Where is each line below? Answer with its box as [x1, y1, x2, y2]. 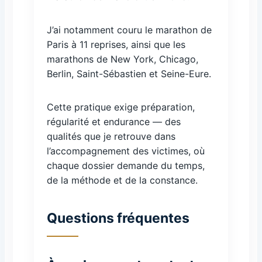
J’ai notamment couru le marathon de [47, 24, 212, 36]
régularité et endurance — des [47, 116, 181, 127]
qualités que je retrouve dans [47, 130, 175, 142]
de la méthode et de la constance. [47, 174, 198, 186]
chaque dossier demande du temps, [47, 160, 205, 171]
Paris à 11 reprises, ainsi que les [47, 39, 185, 50]
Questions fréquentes [47, 210, 189, 226]
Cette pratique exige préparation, [47, 101, 195, 113]
